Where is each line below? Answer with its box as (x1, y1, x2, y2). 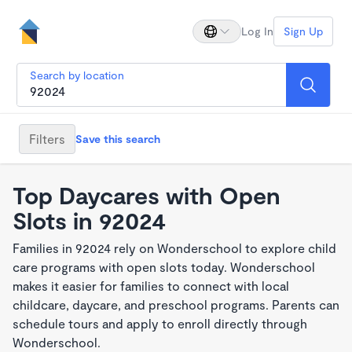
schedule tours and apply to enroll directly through (13, 316, 307, 331)
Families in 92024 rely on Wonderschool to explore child (13, 240, 336, 255)
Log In (241, 24, 273, 38)
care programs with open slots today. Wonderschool (13, 259, 315, 274)
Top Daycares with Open (13, 181, 280, 209)
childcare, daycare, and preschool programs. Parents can (13, 297, 339, 312)
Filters (29, 130, 65, 146)
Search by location (30, 68, 124, 82)
